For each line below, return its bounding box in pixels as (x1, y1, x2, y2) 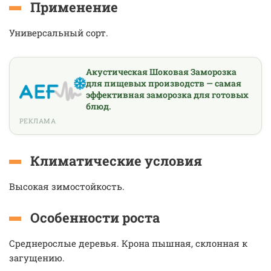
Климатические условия (30, 152, 202, 169)
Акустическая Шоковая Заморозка (85, 66, 237, 77)
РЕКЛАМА (19, 116, 56, 125)
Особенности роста (30, 209, 160, 226)
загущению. (9, 252, 67, 264)
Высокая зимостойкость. (9, 180, 125, 192)
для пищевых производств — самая (85, 77, 241, 89)
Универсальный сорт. (9, 27, 108, 39)
